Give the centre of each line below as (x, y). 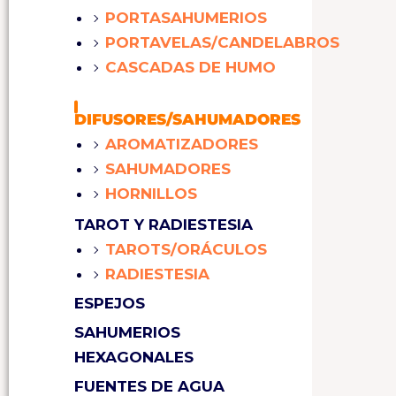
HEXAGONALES (134, 358)
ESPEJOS (110, 304)
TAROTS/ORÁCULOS (186, 250)
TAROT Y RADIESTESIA (164, 225)
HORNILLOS (151, 194)
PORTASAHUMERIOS (186, 18)
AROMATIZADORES (182, 145)
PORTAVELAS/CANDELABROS (222, 43)
